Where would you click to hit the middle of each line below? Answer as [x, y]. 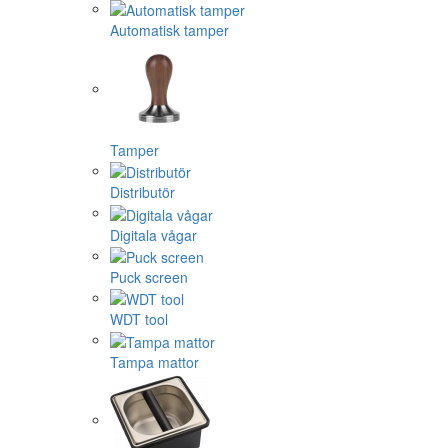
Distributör [142, 192]
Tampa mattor [154, 361]
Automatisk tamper [169, 30]
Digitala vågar [153, 234]
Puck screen [149, 277]
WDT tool [139, 319]
